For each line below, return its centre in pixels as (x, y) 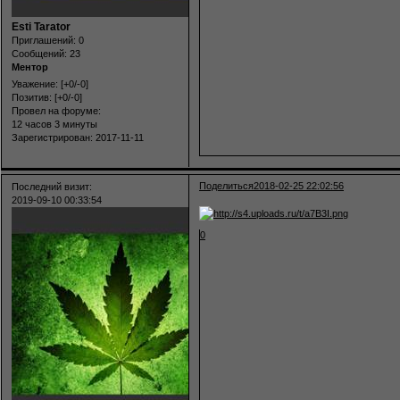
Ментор (30, 67)
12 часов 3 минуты (54, 125)
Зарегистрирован (51, 138)
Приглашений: (44, 40)
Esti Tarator (41, 26)
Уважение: (35, 84)
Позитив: (32, 98)
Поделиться (227, 185)
